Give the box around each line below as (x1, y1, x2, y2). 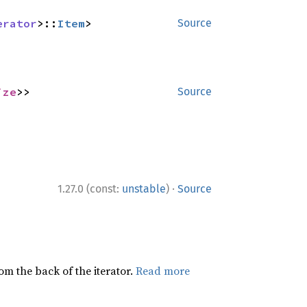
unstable (122, 182, 166, 195)
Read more (135, 263, 190, 278)
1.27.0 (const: (58, 182, 122, 195)
